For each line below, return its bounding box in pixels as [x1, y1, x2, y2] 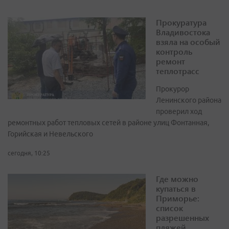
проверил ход [156, 107, 202, 116]
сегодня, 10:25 [8, 150, 50, 157]
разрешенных [156, 212, 209, 223]
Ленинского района [156, 96, 221, 105]
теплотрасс [156, 65, 199, 77]
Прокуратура [156, 17, 207, 28]
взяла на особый [156, 36, 220, 48]
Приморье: [156, 193, 199, 204]
